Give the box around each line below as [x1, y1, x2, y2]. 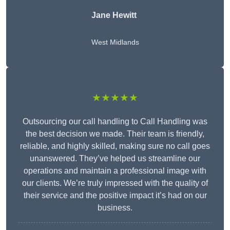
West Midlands [91, 38, 139, 47]
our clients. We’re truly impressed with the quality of [22, 179, 208, 188]
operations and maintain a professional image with [24, 166, 206, 176]
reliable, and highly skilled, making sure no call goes [20, 142, 210, 151]
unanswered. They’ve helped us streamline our [30, 154, 200, 163]
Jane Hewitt [91, 11, 137, 20]
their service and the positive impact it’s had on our [23, 191, 207, 200]
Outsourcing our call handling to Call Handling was [23, 117, 207, 126]
